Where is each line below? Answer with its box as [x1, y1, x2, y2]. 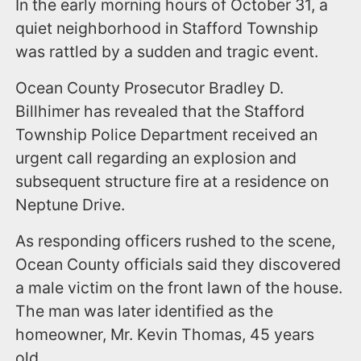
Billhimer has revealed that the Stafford [15, 101, 305, 121]
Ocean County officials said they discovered [15, 254, 342, 274]
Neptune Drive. [15, 194, 126, 214]
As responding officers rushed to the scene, [15, 230, 336, 251]
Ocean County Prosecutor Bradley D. [15, 77, 284, 98]
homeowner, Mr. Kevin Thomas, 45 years [15, 324, 315, 344]
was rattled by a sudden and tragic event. [15, 41, 319, 61]
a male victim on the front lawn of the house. [15, 277, 343, 297]
